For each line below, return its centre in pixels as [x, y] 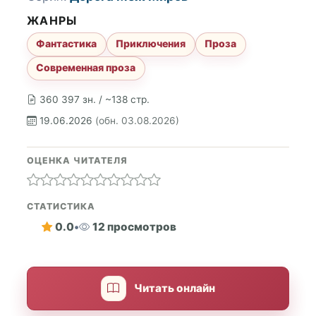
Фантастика [67, 44]
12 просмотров [134, 227]
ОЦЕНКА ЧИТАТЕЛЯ [77, 160]
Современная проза [86, 68]
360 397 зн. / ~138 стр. [95, 99]
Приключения [151, 44]
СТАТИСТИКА [61, 206]
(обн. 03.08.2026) [137, 121]
